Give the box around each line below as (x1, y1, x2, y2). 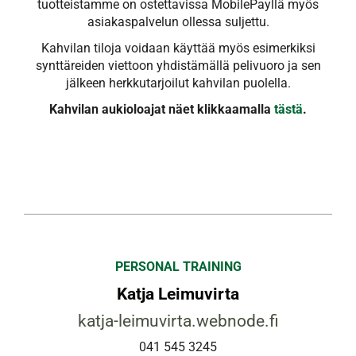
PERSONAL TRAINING (114, 258, 242, 274)
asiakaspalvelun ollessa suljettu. (87, 14, 269, 29)
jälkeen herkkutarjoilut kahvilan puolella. (65, 75, 291, 91)
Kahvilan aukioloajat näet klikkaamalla (49, 101, 274, 117)
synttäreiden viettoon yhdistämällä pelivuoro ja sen (35, 57, 321, 73)
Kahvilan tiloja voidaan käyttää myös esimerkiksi (41, 40, 315, 56)
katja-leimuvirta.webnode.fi (77, 311, 279, 331)
